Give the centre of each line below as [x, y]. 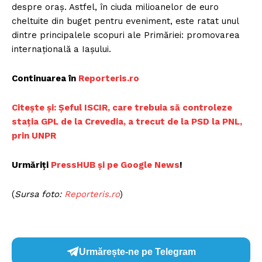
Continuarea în [45, 79]
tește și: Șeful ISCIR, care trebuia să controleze [126, 108]
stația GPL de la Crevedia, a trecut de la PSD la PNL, [127, 122]
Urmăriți [31, 165]
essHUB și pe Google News [120, 165]
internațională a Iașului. [61, 49]
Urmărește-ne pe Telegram [137, 251]
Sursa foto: [39, 194]
